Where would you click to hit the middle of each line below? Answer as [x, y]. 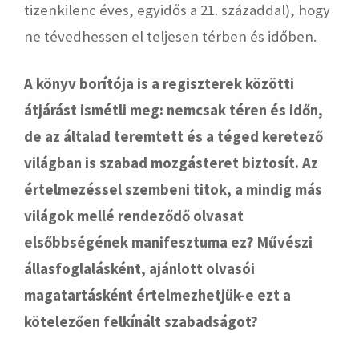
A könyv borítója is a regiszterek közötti [159, 84]
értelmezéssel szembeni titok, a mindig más [173, 190]
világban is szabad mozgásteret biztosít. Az [171, 163]
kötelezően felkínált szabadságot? [141, 322]
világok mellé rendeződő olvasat [134, 216]
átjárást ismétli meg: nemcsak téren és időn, [173, 110]
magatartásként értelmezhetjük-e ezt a [157, 295]
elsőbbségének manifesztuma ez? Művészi [168, 242]
